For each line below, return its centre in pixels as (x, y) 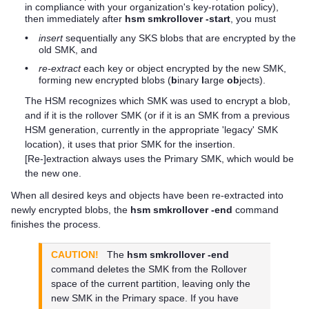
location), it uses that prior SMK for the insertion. (130, 144)
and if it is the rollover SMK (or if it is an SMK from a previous (157, 115)
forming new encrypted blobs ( (105, 80)
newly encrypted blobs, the (71, 209)
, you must (253, 19)
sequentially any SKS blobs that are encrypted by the (179, 38)
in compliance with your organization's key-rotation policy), (152, 7)
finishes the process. (56, 224)
